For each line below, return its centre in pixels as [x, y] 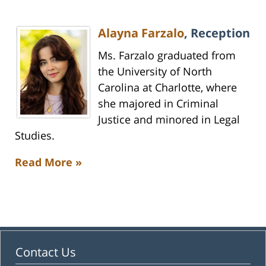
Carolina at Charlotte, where [167, 87]
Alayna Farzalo [141, 33]
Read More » [48, 162]
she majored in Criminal [158, 103]
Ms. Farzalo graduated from [167, 55]
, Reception [217, 33]
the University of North [155, 71]
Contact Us [46, 252]
